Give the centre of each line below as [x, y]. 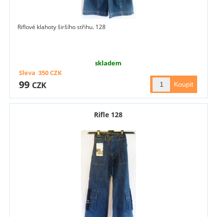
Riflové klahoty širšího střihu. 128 [62, 27]
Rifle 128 [108, 115]
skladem [108, 63]
